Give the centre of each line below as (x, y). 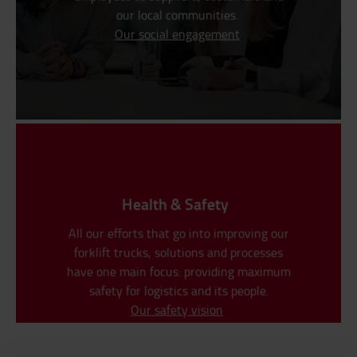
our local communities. (177, 15)
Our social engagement (177, 34)
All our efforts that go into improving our (178, 233)
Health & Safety (175, 204)
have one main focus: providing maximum (178, 271)
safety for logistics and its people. (178, 290)
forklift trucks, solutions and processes (178, 252)
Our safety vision (177, 310)
